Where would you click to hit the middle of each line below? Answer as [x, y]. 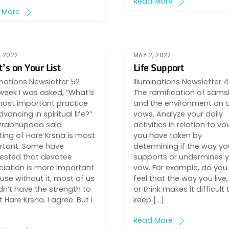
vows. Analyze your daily [178, 114]
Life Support [158, 67]
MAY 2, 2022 [152, 55]
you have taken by [167, 135]
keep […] [148, 200]
